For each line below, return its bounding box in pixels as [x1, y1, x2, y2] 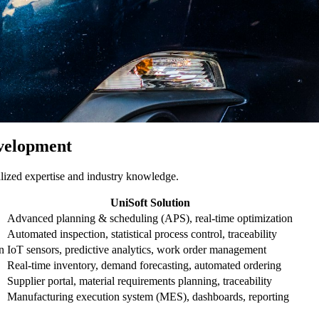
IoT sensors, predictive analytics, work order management [7, 243, 266, 256]
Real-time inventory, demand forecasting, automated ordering [7, 258, 281, 271]
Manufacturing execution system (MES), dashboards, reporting [7, 290, 289, 303]
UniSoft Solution [110, 196, 190, 209]
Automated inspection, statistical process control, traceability [7, 227, 277, 240]
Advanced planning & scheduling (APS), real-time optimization [7, 211, 293, 224]
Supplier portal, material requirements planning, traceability [7, 274, 272, 287]
